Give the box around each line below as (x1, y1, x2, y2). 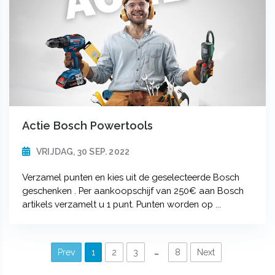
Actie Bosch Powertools (21, 119, 153, 133)
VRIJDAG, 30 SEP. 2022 (36, 147, 130, 157)
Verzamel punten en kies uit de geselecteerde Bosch (21, 172, 239, 183)
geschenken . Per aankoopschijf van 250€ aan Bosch (21, 185, 244, 196)
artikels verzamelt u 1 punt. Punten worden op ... (21, 199, 221, 210)
